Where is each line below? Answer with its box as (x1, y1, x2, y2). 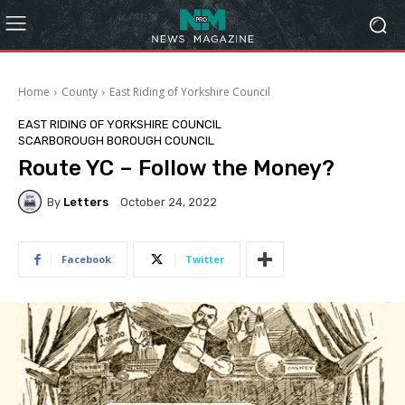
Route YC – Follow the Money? (18, 155, 334, 181)
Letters (63, 194, 108, 209)
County (61, 84, 98, 99)
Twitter (185, 252, 224, 266)
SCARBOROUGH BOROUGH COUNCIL (18, 134, 214, 147)
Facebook (61, 252, 111, 266)
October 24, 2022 (120, 195, 217, 210)
